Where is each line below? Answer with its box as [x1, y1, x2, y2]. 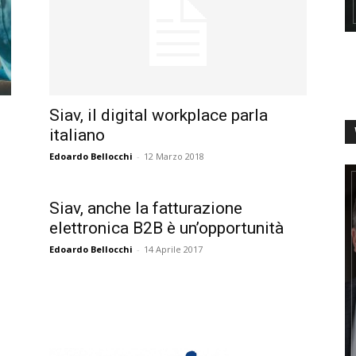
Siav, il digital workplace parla [49, 106, 268, 125]
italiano [49, 126, 105, 145]
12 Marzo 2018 [144, 150, 204, 162]
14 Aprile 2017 [144, 243, 203, 255]
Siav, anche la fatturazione [49, 199, 242, 218]
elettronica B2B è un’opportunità [49, 219, 284, 238]
